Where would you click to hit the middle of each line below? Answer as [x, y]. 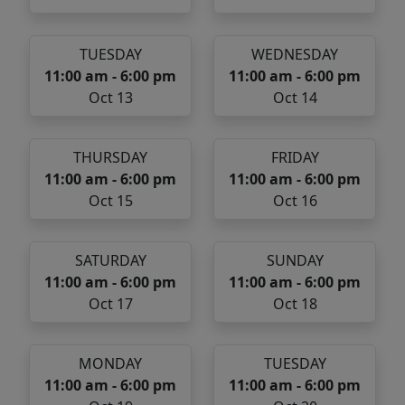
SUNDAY [295, 261]
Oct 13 [110, 98]
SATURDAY [110, 261]
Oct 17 [110, 304]
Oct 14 [295, 98]
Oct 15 [110, 201]
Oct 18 [295, 304]
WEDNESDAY [295, 55]
